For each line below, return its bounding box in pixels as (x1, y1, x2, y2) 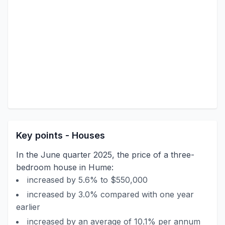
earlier (16, 202, 40, 212)
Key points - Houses (16, 130, 105, 141)
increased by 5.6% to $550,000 (27, 175, 148, 185)
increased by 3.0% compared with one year (27, 189, 194, 199)
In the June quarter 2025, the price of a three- (16, 150, 194, 160)
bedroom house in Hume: (16, 162, 114, 172)
